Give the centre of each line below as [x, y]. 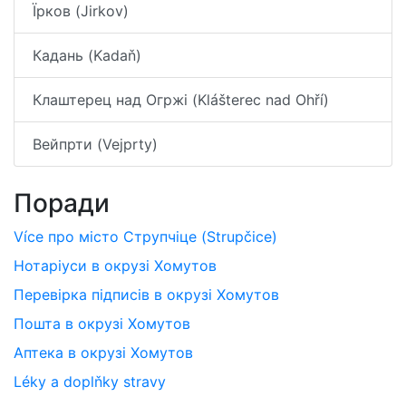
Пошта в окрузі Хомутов [102, 323]
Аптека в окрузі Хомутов [103, 352]
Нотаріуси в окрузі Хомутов [115, 265]
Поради [62, 203]
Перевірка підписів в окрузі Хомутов [146, 294]
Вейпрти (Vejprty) [95, 144]
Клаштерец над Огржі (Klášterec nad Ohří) [181, 99]
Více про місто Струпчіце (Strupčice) [145, 236]
